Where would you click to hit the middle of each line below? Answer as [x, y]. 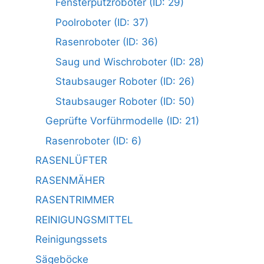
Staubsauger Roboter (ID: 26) [125, 82]
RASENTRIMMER [75, 200]
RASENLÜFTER [71, 161]
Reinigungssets [71, 240]
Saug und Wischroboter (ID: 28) [130, 62]
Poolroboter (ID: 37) [102, 22]
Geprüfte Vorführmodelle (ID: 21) [122, 121]
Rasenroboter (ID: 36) [107, 42]
